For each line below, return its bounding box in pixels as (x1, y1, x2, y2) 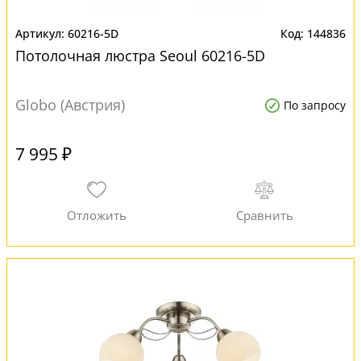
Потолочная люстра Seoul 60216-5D (15, 46, 265, 65)
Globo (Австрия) (15, 95, 125, 114)
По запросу (284, 98, 346, 113)
